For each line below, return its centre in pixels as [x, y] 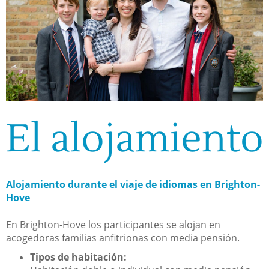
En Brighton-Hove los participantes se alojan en [113, 224]
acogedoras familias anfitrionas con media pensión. [123, 237]
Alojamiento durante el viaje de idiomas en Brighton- [133, 184]
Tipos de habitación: [78, 257]
